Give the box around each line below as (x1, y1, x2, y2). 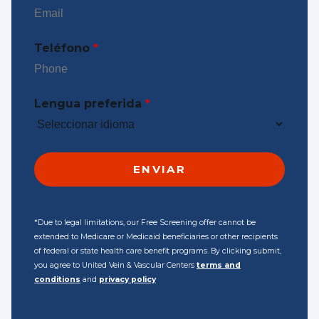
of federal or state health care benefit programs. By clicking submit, (34, 246, 281, 256)
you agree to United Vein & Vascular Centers (34, 260, 197, 270)
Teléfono (34, 41, 93, 56)
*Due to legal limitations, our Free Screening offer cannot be (34, 217, 256, 227)
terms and (197, 260, 241, 270)
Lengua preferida (34, 97, 145, 111)
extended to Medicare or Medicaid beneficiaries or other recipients (34, 231, 278, 241)
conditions (34, 274, 80, 284)
